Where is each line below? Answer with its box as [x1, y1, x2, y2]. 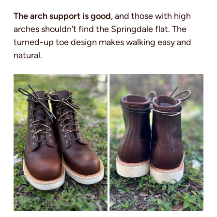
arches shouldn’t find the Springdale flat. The [14, 23, 186, 34]
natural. [14, 49, 42, 61]
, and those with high [111, 10, 191, 21]
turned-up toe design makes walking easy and [14, 36, 191, 47]
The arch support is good [14, 10, 111, 21]
